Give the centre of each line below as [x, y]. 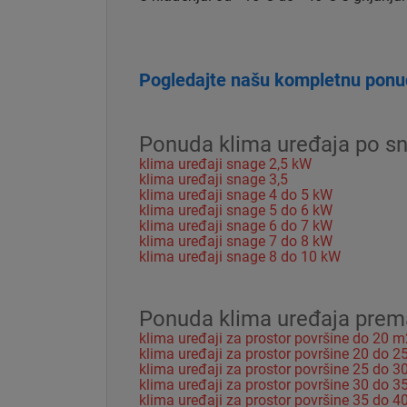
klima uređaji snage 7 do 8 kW [236, 241]
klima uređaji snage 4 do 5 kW [236, 194]
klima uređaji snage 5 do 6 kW [236, 210]
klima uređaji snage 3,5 [213, 179]
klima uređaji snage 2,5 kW [225, 164]
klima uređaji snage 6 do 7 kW [236, 225]
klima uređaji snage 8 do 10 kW [240, 256]
